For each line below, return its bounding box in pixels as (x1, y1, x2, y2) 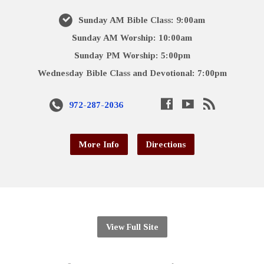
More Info (78, 139, 119, 149)
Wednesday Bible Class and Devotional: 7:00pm (37, 67, 227, 78)
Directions (146, 139, 186, 149)
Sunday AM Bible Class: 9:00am (76, 14, 205, 25)
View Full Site (105, 222, 159, 232)
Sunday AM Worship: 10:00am (72, 32, 192, 42)
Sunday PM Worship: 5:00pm (74, 49, 190, 60)
